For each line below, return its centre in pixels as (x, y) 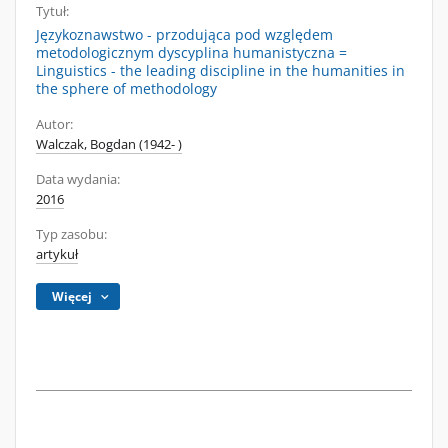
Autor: (54, 124)
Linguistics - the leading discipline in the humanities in (220, 70)
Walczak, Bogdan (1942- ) (109, 144)
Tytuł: (52, 11)
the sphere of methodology (126, 88)
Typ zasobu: (71, 234)
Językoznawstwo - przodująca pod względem (184, 34)
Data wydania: (78, 179)
